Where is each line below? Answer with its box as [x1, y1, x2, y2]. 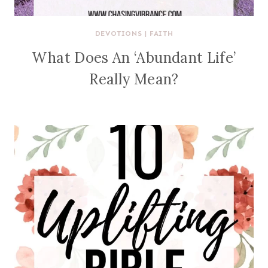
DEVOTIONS [95, 29, 142, 38]
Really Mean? [89, 70, 179, 89]
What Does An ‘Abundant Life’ [32, 48, 236, 67]
